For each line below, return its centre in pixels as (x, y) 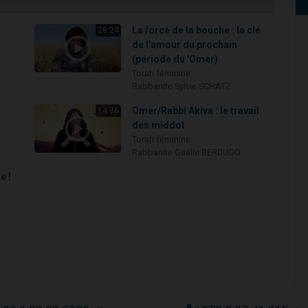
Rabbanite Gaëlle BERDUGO (187, 153)
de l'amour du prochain (185, 45)
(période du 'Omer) (175, 59)
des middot (159, 125)
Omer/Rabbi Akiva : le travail (196, 111)
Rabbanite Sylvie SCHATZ (182, 87)
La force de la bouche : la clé (197, 31)
